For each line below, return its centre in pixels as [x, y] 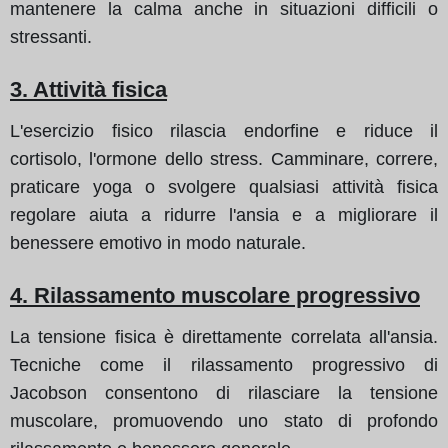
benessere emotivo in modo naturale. [158, 242]
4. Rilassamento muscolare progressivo [215, 295]
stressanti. [51, 36]
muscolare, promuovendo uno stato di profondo [224, 420]
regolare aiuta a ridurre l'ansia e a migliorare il [224, 214]
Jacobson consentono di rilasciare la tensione [224, 392]
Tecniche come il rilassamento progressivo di [224, 364]
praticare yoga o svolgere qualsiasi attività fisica [224, 186]
